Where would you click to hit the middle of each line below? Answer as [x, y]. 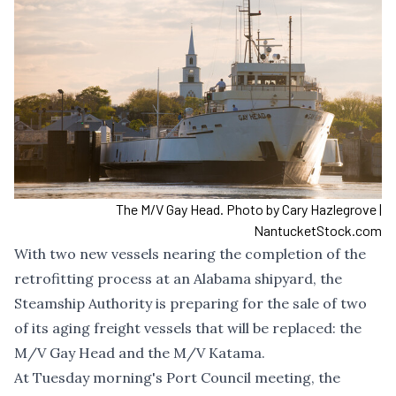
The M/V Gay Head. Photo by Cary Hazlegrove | [249, 209]
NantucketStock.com [318, 231]
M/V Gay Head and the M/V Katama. [140, 353]
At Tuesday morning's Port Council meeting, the [177, 378]
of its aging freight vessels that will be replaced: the [188, 328]
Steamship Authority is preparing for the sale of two [190, 304]
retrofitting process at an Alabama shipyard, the [178, 279]
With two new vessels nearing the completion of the [190, 254]
